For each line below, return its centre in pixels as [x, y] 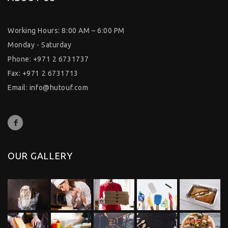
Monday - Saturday [40, 45]
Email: [19, 88]
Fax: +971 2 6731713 [43, 73]
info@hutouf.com [59, 88]
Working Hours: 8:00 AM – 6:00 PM [66, 31]
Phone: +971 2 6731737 [48, 59]
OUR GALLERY [40, 156]
